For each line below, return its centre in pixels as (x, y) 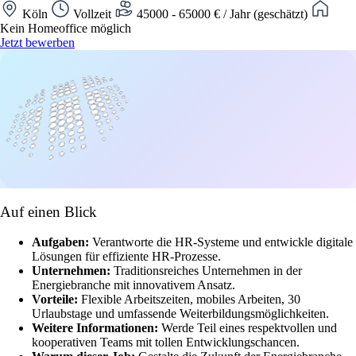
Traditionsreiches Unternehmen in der (208, 271)
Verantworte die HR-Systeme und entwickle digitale (222, 242)
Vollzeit (92, 14)
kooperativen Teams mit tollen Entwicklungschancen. (166, 342)
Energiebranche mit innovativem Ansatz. (133, 285)
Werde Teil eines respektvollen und (249, 328)
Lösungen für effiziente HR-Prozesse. (126, 257)
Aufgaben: (62, 242)
